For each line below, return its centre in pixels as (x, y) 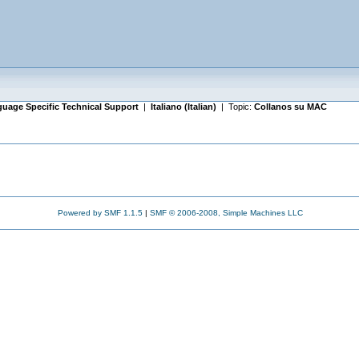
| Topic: (235, 107)
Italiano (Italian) (183, 107)
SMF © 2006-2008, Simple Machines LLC (226, 213)
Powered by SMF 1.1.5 (100, 213)
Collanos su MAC (290, 107)
